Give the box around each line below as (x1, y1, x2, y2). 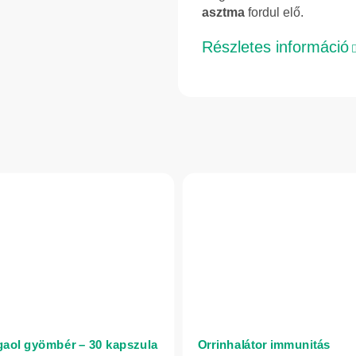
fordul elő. (245, 6, 304, 20)
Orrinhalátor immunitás (197, 337, 331, 351)
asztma (202, 6, 245, 20)
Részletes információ (202, 38, 349, 56)
